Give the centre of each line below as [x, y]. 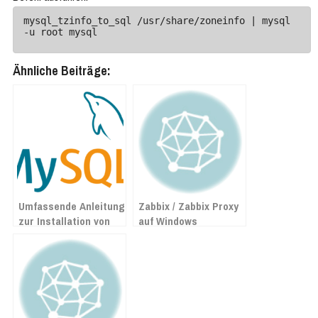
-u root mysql [60, 32]
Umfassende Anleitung [72, 207]
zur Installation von [64, 221]
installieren [165, 236]
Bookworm [43, 251]
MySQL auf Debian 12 [67, 236]
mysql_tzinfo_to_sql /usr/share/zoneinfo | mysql [157, 20]
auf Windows [168, 221]
